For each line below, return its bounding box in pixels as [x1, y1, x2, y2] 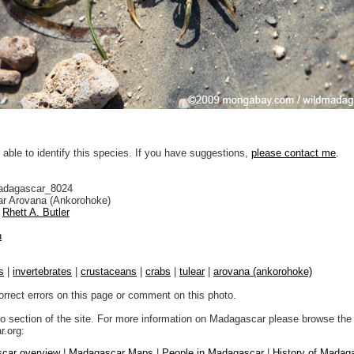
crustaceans [81, 265, 137, 277]
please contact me [251, 146, 336, 159]
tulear [179, 265, 205, 277]
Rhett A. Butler [2, 205, 70, 218]
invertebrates [13, 265, 72, 277]
